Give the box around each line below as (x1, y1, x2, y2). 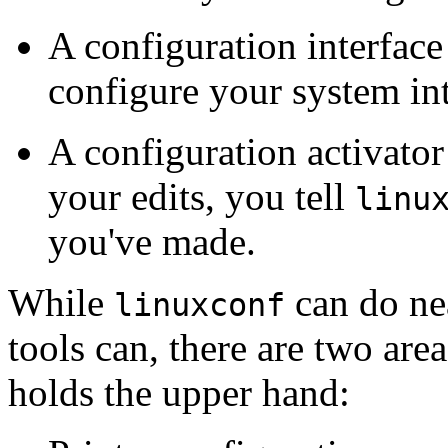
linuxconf (114, 286, 285, 323)
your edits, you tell (48, 174, 355, 218)
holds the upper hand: (8, 370, 350, 414)
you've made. (48, 219, 256, 263)
